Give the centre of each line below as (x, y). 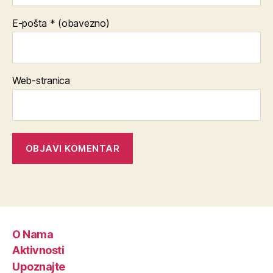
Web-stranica (41, 81)
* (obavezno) (80, 23)
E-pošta (31, 23)
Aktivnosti (38, 250)
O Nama (33, 234)
